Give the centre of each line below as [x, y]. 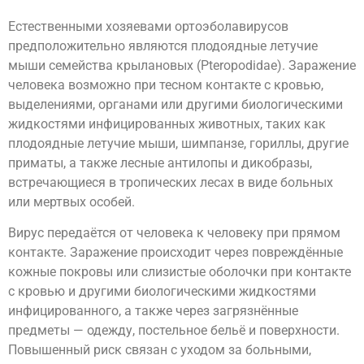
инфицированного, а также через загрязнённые [153, 310]
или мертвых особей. [71, 201]
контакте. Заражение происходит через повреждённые [175, 252]
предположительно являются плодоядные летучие [163, 45]
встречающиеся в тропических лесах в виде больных [171, 182]
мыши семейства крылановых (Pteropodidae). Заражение [182, 65]
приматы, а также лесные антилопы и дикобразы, [160, 162]
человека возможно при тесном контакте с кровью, [166, 84]
